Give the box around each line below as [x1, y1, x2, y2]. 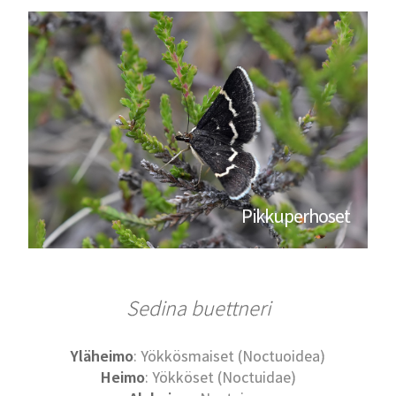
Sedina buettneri [126, 294, 270, 323]
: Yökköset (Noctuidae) [144, 367, 296, 388]
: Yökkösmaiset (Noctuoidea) [133, 346, 325, 367]
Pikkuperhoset [240, 203, 350, 229]
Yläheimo [71, 346, 133, 367]
